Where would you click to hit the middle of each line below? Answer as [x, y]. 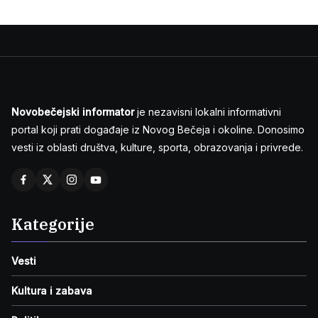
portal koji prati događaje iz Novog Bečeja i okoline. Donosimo [158, 130]
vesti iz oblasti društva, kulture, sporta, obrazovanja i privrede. [157, 148]
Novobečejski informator [73, 112]
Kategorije [53, 224]
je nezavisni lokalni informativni [208, 112]
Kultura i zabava [52, 291]
